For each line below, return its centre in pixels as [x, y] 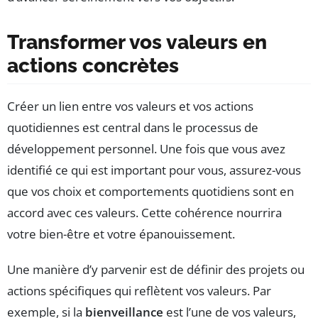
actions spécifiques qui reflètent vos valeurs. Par [139, 291]
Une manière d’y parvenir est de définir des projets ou [156, 270]
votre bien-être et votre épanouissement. [121, 234]
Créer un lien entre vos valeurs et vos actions [130, 106]
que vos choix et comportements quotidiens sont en [150, 192]
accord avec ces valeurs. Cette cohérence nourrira [144, 213]
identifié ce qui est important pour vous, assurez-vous [154, 170]
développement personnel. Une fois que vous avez [146, 149]
